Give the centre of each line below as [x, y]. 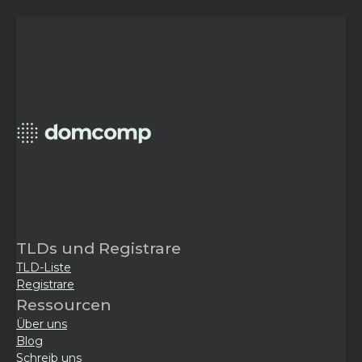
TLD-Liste [44, 267]
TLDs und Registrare [99, 248]
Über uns [42, 324]
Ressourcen [64, 305]
